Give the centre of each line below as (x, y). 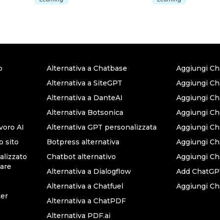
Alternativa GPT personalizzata (102, 127)
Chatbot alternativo (81, 157)
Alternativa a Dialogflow (89, 171)
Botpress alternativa (83, 142)
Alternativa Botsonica (85, 112)
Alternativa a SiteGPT (84, 83)
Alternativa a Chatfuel (85, 186)
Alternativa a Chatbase (87, 68)
